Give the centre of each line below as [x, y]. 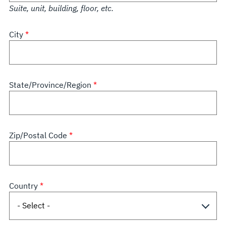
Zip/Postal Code [39, 135]
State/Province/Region [51, 85]
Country [24, 186]
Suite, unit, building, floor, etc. [61, 8]
